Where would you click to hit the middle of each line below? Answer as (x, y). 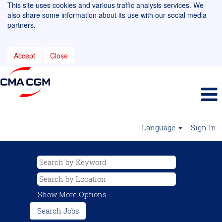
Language (160, 127)
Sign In (203, 127)
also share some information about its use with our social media (107, 15)
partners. (22, 25)
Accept (25, 55)
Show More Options (72, 194)
